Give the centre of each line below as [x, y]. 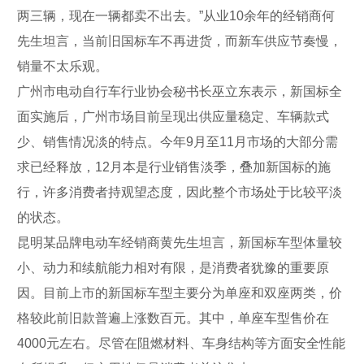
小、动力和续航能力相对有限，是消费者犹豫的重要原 [173, 267]
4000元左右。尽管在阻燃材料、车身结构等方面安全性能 [181, 343]
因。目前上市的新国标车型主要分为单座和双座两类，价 [180, 292]
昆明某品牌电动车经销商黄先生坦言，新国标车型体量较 [180, 242]
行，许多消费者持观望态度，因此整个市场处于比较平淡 [180, 192]
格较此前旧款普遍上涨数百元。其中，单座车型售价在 [173, 318]
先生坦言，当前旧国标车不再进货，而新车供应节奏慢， [180, 41]
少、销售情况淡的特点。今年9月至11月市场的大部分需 [178, 141]
